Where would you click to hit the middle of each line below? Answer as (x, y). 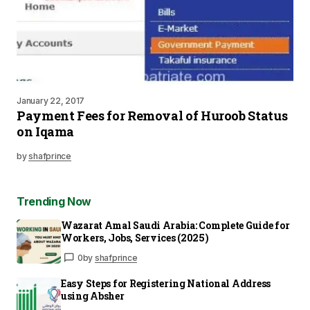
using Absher (93, 296)
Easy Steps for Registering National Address (166, 283)
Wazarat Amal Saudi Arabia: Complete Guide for (175, 225)
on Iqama (46, 131)
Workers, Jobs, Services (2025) (135, 238)
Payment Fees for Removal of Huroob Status (152, 116)
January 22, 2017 (51, 101)
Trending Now (54, 201)
